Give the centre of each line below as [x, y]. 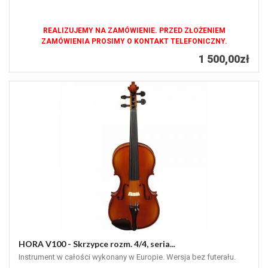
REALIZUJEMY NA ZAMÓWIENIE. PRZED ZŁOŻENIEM [134, 31]
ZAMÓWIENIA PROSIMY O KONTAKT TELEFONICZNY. [134, 42]
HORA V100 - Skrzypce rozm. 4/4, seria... [97, 244]
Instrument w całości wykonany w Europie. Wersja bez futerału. [127, 257]
